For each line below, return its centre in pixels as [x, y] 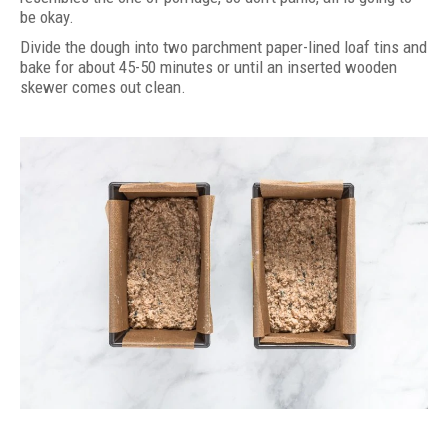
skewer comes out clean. [103, 86]
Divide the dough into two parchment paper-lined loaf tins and [223, 46]
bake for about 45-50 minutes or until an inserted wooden [208, 66]
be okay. [47, 16]
